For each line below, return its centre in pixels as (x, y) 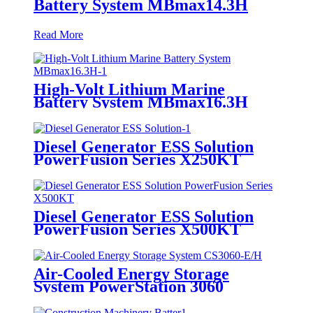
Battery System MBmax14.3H (141, 28)
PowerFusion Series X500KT (137, 252)
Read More (58, 58)
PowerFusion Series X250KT (137, 182)
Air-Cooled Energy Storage (131, 297)
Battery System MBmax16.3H (141, 125)
